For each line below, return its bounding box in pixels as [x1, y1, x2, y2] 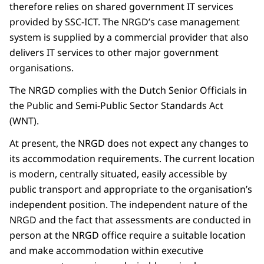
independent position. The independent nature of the [9, 197, 247, 211]
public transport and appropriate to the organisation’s [9, 182, 252, 196]
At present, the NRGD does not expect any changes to [9, 136, 249, 150]
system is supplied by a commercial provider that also [9, 30, 249, 44]
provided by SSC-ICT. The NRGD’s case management [9, 15, 240, 28]
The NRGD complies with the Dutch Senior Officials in [9, 83, 247, 97]
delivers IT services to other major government [9, 45, 219, 59]
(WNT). [9, 114, 39, 127]
